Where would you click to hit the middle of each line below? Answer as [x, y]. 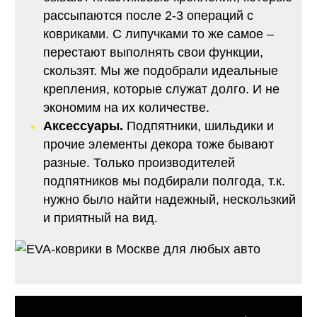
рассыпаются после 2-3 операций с [148, 16]
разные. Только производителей [139, 163]
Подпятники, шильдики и [198, 126]
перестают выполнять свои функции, [153, 53]
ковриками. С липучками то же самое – [160, 34]
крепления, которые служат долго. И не [161, 90]
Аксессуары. [83, 126]
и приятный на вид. [100, 218]
